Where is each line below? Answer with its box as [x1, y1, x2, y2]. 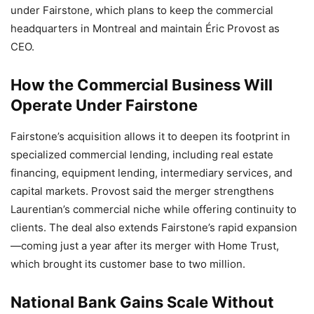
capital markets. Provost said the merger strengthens [11, 184, 274, 198]
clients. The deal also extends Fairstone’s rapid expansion [11, 220, 297, 234]
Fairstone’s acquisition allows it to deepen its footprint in [11, 129, 290, 143]
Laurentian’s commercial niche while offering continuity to [11, 202, 296, 216]
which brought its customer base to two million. [11, 257, 245, 271]
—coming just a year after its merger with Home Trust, [11, 238, 279, 252]
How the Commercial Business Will [11, 75, 273, 94]
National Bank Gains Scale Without [11, 292, 274, 311]
